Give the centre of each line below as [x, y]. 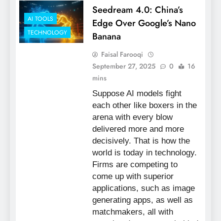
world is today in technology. [144, 152]
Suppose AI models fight [137, 93]
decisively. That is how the [141, 141]
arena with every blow [132, 117]
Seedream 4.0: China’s [137, 9]
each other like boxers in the [144, 105]
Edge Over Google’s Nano [144, 23]
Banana [106, 36]
